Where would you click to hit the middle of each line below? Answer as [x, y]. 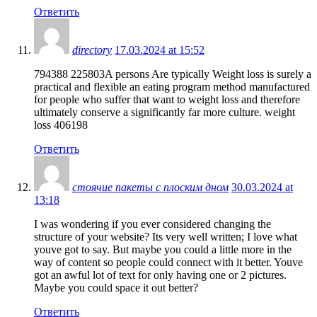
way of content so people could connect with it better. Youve [168, 262]
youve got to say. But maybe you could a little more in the [163, 249]
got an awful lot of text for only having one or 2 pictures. [160, 275]
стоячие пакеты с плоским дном [150, 187]
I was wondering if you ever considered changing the [152, 224]
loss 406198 [61, 125]
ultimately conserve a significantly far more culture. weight [165, 112]
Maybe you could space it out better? [116, 287]
